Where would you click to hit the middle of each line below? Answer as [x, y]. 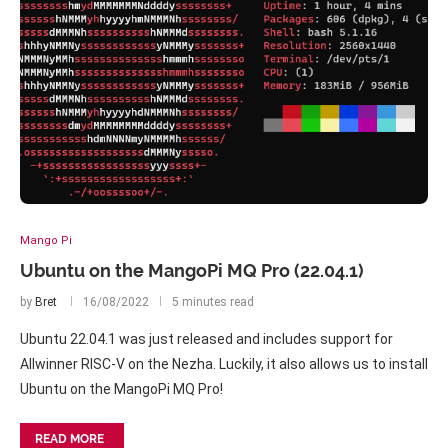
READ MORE [69, 439]
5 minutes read [213, 302]
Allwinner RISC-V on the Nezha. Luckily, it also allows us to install [224, 364]
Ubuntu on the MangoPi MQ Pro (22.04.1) [192, 270]
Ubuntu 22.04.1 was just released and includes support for [206, 339]
